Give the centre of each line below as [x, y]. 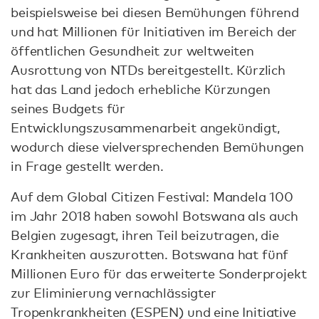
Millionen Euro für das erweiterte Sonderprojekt [159, 273]
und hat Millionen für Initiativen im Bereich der [154, 31]
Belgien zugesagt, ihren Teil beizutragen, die [145, 235]
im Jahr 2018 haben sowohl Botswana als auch [155, 215]
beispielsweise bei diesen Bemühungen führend [155, 12]
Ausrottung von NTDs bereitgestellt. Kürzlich [148, 69]
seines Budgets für [68, 108]
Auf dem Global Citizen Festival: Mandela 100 [152, 196]
